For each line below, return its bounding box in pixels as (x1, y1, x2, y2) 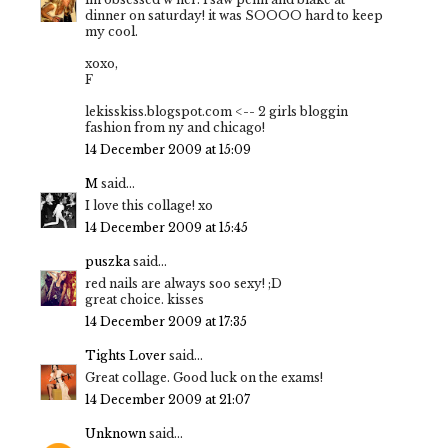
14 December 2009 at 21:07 (85, 392, 250, 408)
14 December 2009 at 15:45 (85, 220, 248, 236)
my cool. (85, 24, 138, 40)
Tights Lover (85, 348, 166, 364)
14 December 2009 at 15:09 (85, 142, 251, 158)
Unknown (85, 426, 146, 442)
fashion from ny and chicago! (85, 120, 265, 136)
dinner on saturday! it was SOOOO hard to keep (85, 8, 383, 24)
